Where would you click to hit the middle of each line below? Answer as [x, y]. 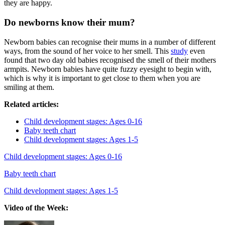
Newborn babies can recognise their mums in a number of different [110, 42]
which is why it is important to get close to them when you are [102, 78]
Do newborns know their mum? [70, 22]
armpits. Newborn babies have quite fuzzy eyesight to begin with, [108, 69]
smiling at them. [29, 87]
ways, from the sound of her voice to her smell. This [87, 51]
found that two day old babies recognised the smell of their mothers [110, 60]
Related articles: [31, 104]
